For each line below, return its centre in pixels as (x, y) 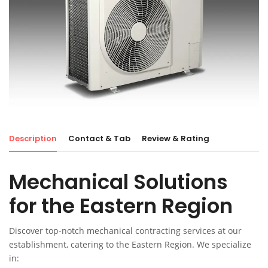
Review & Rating (176, 139)
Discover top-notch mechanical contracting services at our (125, 231)
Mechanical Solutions (118, 182)
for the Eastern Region (121, 206)
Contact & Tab (99, 139)
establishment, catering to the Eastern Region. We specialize (130, 245)
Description (33, 139)
